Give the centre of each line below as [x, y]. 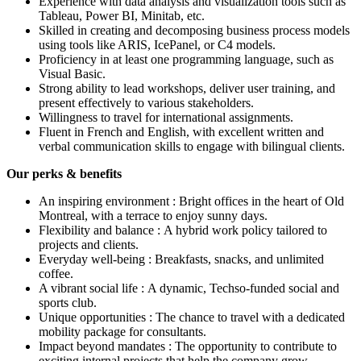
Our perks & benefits [64, 173]
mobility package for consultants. [122, 331]
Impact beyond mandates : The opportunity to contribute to [188, 346]
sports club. [68, 302]
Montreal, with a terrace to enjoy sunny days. [153, 215]
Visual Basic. [72, 73]
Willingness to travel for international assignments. [166, 117]
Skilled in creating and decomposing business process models [194, 30]
